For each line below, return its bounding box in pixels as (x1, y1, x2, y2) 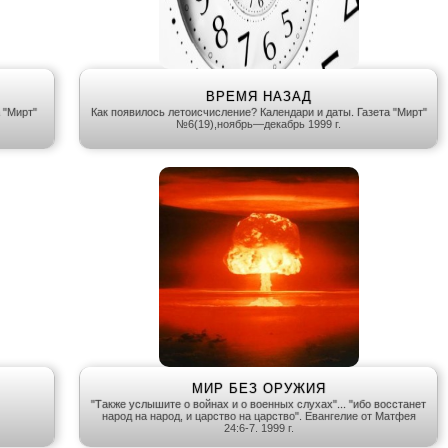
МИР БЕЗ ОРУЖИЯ (191, 381, 326, 397)
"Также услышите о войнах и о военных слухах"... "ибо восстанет (91, 398, 426, 411)
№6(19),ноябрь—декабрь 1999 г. (176, 118, 341, 131)
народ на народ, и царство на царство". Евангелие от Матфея (101, 410, 416, 423)
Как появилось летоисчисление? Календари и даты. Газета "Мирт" (90, 106, 427, 119)
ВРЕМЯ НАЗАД (205, 89, 312, 105)
